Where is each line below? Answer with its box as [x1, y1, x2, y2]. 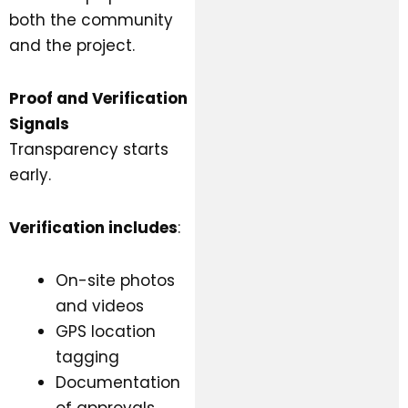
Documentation [56, 371, 180, 393]
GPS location [56, 320, 156, 342]
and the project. [9, 35, 135, 57]
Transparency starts [9, 138, 168, 161]
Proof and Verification [9, 87, 188, 110]
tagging [56, 345, 119, 368]
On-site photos [56, 269, 175, 291]
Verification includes [9, 216, 178, 239]
